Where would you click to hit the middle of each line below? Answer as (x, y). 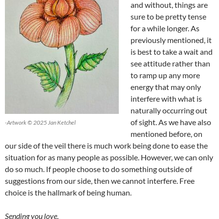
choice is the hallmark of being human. (68, 193)
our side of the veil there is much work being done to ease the (106, 146)
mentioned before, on (166, 134)
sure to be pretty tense (168, 17)
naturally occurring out (169, 110)
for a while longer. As (165, 28)
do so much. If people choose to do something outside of (99, 169)
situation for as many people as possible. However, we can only (109, 157)
